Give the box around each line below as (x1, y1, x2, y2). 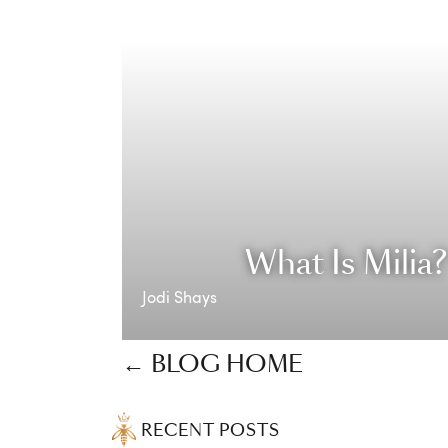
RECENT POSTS (141, 422, 280, 439)
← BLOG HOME (122, 353, 303, 377)
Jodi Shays (142, 288, 217, 307)
